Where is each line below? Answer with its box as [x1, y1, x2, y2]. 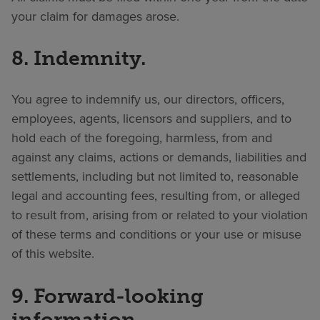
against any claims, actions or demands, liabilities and [11, 148, 306, 167]
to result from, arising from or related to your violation [11, 206, 308, 225]
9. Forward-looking [11, 283, 204, 308]
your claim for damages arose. [11, 6, 179, 26]
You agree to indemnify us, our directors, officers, [11, 90, 284, 109]
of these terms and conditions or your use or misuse [11, 225, 301, 244]
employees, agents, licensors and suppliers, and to [11, 109, 291, 129]
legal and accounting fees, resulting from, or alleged [11, 186, 300, 206]
